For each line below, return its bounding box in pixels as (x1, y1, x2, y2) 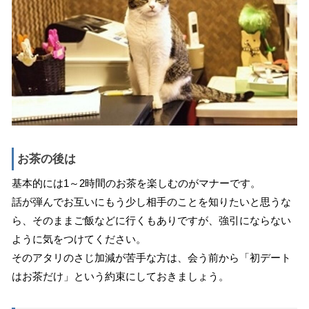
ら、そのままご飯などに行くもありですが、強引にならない (11, 215, 291, 227)
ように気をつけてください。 (11, 233, 146, 246)
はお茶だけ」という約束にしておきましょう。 (11, 270, 229, 283)
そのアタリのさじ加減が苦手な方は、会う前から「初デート (11, 252, 291, 264)
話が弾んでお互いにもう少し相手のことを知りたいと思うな (11, 196, 291, 208)
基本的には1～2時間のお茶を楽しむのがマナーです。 (11, 177, 261, 190)
